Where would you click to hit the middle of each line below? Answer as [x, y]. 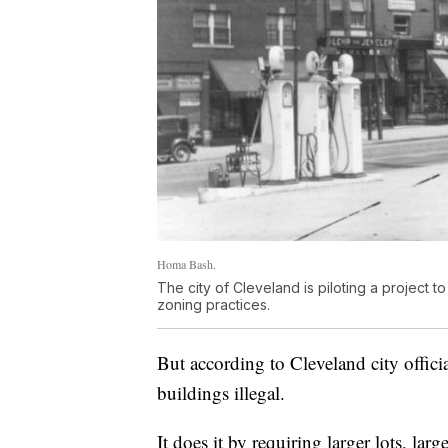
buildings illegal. [221, 393]
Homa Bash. [186, 264]
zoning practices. [213, 305]
